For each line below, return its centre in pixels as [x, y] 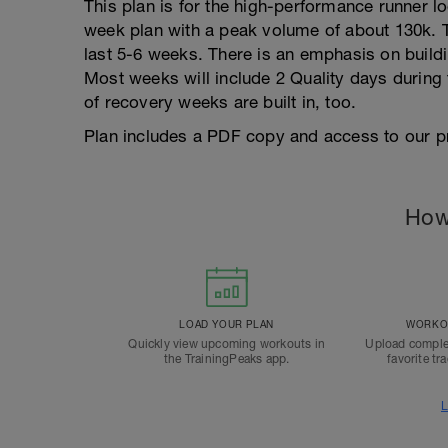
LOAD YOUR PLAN [226, 324]
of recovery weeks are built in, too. [220, 102]
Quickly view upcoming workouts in [226, 344]
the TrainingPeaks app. [226, 359]
